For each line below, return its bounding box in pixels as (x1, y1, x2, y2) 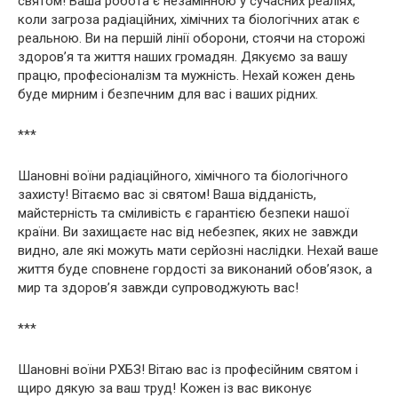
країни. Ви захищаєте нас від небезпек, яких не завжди (18, 223, 358, 240)
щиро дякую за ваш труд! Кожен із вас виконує (18, 379, 312, 396)
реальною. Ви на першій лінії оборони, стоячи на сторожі (18, 29, 365, 46)
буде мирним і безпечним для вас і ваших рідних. (18, 85, 318, 102)
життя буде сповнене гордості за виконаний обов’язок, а (18, 260, 372, 277)
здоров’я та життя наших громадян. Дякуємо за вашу (18, 48, 347, 65)
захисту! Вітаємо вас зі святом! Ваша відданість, (18, 186, 316, 203)
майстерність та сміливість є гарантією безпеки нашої (18, 204, 349, 221)
